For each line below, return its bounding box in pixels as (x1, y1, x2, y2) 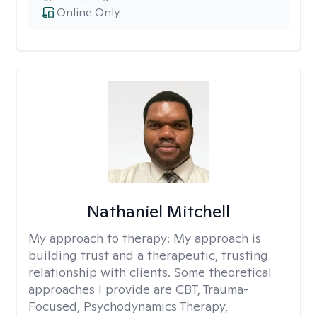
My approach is (173, 230, 261, 246)
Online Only (57, 5, 120, 20)
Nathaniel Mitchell (86, 200, 230, 222)
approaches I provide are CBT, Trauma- (28, 281, 249, 297)
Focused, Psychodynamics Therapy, (28, 298, 228, 314)
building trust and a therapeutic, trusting (28, 247, 268, 263)
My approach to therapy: (28, 230, 173, 246)
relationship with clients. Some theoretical (28, 264, 272, 280)
